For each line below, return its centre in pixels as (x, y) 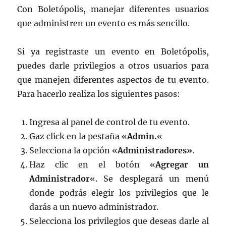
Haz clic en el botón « (92, 165)
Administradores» (155, 151)
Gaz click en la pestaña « (78, 136)
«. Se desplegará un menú (149, 179)
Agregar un (182, 165)
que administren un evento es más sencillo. (104, 23)
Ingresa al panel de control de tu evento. (110, 122)
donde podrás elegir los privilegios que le (119, 193)
